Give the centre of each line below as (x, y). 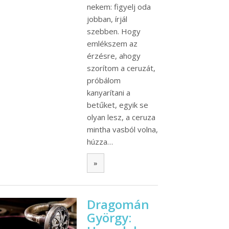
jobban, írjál (107, 19)
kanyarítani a (109, 92)
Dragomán (118, 204)
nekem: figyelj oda (119, 6)
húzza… (100, 141)
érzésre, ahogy (114, 55)
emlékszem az (112, 43)
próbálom (104, 80)
